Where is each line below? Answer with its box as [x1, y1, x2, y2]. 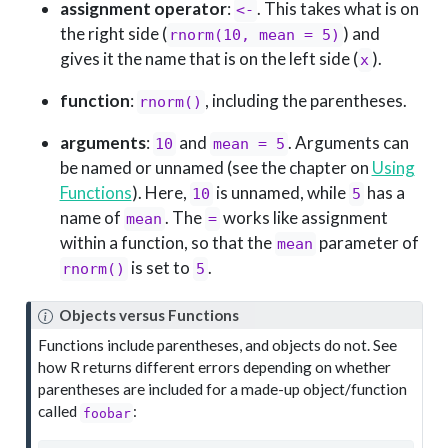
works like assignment [220, 207, 389, 229]
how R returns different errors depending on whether [38, 358, 392, 377]
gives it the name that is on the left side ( [59, 48, 358, 70]
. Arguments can [288, 132, 410, 154]
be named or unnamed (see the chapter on [59, 157, 372, 179]
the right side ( [59, 23, 167, 45]
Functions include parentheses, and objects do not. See [38, 336, 398, 355]
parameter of [316, 232, 420, 254]
